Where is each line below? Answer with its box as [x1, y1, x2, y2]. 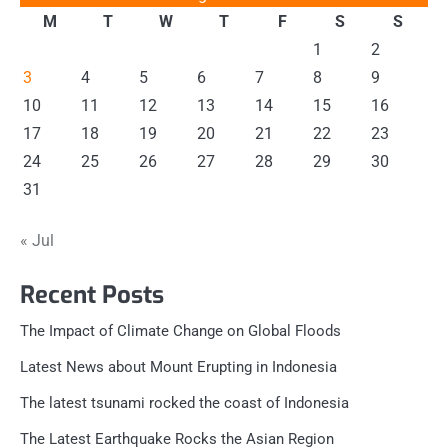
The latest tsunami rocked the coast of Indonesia [20, 394, 349, 413]
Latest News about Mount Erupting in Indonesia [20, 358, 337, 377]
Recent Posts [20, 279, 164, 312]
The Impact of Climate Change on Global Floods [20, 322, 341, 341]
